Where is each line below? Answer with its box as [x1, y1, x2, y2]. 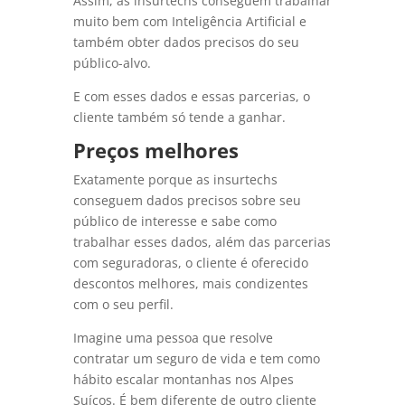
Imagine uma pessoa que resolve [72, 329, 273, 347]
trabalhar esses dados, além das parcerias [72, 233, 331, 251]
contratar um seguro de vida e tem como [72, 350, 320, 368]
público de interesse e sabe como [72, 212, 277, 231]
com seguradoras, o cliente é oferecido [72, 254, 308, 272]
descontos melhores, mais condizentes [72, 275, 308, 293]
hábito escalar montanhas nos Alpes [72, 371, 294, 389]
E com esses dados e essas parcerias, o [72, 88, 310, 106]
